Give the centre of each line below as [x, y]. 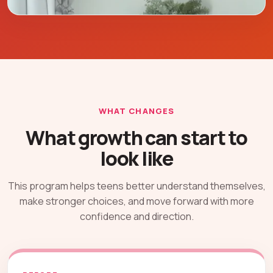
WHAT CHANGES [136, 111]
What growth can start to [136, 138]
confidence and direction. [136, 217]
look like [136, 159]
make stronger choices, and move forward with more [136, 201]
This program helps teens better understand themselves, [136, 186]
